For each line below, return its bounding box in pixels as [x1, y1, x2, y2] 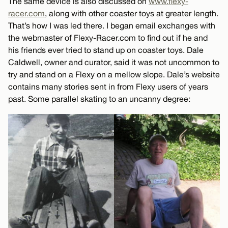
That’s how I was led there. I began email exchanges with [8, 21, 215, 30]
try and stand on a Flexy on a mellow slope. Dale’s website [8, 70, 220, 79]
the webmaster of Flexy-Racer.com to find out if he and [8, 33, 208, 42]
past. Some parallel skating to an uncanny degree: [8, 94, 190, 103]
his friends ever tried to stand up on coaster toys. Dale [8, 45, 204, 54]
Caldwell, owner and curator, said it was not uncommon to [8, 58, 219, 67]
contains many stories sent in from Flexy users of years [8, 82, 208, 91]
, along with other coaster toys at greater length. [45, 9, 218, 18]
